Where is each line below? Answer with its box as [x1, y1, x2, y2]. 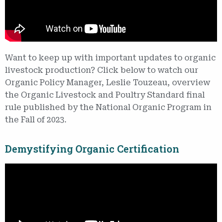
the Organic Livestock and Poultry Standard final [5, 90, 205, 100]
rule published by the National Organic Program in [5, 102, 212, 112]
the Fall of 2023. [5, 114, 66, 124]
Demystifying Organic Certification [5, 142, 179, 155]
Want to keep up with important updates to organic [5, 53, 216, 62]
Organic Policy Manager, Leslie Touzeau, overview [5, 77, 210, 87]
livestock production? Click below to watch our [5, 65, 198, 75]
